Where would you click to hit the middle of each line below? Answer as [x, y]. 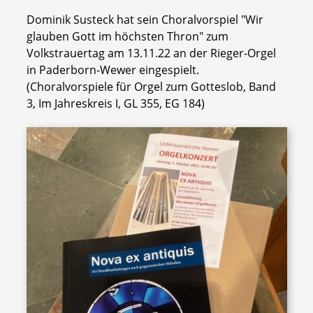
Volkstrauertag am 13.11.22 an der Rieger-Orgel [151, 53]
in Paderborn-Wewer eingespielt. [112, 70]
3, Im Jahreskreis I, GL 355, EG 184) [115, 103]
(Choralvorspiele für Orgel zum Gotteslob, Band [151, 86]
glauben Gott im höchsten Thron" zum [127, 36]
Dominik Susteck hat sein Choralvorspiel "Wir [145, 19]
